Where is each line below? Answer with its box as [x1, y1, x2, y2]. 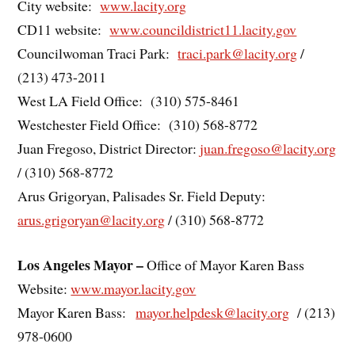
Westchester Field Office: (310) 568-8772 [17, 114, 258, 134]
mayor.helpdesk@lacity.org [136, 302, 290, 322]
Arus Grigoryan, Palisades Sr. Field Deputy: [17, 185, 271, 205]
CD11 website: [17, 19, 110, 39]
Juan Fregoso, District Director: [17, 138, 200, 158]
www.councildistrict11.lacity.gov [109, 19, 297, 39]
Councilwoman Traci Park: [17, 43, 178, 63]
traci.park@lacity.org [177, 43, 298, 63]
